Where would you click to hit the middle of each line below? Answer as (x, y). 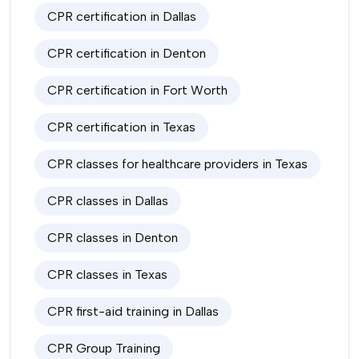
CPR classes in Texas (107, 274)
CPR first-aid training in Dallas (133, 311)
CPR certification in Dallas (122, 16)
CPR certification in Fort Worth (137, 90)
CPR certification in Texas (121, 127)
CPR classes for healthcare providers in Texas (177, 164)
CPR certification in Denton (127, 53)
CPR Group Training (104, 348)
